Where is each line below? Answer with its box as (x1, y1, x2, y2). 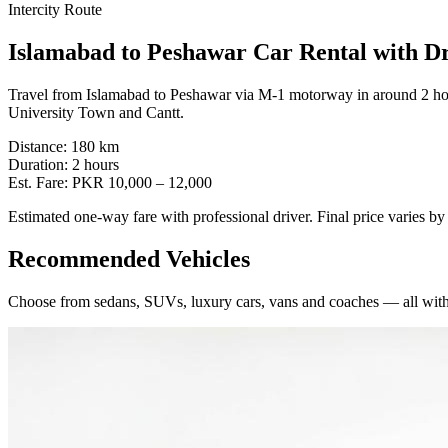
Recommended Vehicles (8, 245, 250, 272)
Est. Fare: (8, 173, 68, 191)
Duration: (8, 155, 68, 173)
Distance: (8, 137, 67, 155)
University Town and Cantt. (8, 103, 184, 121)
